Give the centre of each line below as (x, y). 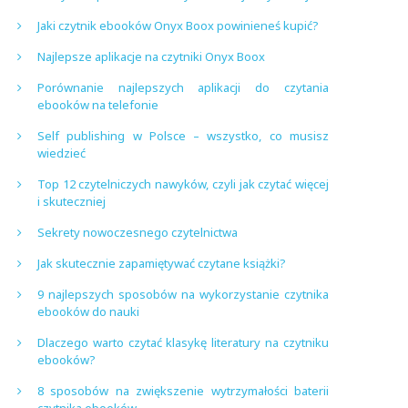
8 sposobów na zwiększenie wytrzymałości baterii (183, 391)
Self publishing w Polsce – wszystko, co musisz (183, 136)
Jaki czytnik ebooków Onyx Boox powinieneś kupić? (178, 25)
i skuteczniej (71, 201)
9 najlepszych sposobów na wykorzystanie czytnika (183, 294)
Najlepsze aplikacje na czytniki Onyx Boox (151, 56)
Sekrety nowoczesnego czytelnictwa (138, 232)
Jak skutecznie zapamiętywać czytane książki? (162, 263)
